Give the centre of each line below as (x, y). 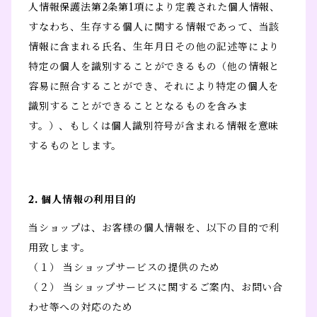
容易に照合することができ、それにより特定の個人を (154, 87)
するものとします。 (75, 146)
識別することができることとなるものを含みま (138, 106)
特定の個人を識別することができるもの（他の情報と (154, 67)
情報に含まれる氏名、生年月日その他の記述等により (154, 47)
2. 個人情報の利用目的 (82, 200)
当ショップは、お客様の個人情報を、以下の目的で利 (154, 228)
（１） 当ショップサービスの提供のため (125, 268)
